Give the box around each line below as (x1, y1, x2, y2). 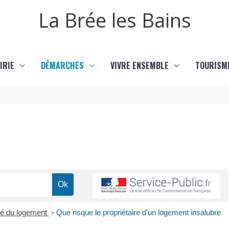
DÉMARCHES (41, 59, 84, 72)
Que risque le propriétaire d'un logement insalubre (56, 208, 221, 217)
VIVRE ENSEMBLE (110, 59, 169, 72)
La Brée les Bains (38, 7, 191, 33)
